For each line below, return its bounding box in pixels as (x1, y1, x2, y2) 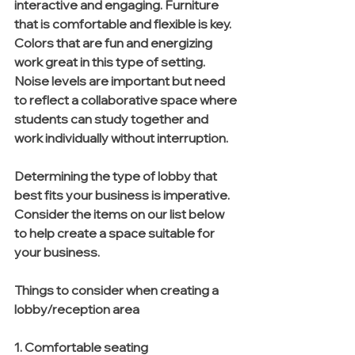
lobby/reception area (14, 301, 139, 318)
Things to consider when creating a (14, 282, 221, 299)
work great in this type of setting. (14, 54, 208, 71)
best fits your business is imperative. (14, 187, 232, 204)
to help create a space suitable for (14, 225, 217, 242)
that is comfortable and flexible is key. (14, 16, 234, 32)
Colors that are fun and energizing (14, 35, 215, 52)
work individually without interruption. (14, 130, 231, 147)
